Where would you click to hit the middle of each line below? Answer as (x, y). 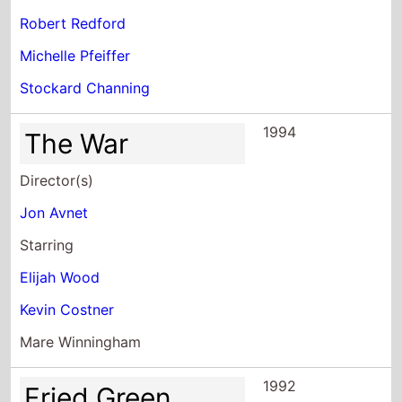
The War (77, 143)
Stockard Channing (85, 87)
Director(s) (57, 180)
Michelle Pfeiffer (75, 55)
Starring (47, 245)
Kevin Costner (67, 309)
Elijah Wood (60, 277)
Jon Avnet (54, 212)
